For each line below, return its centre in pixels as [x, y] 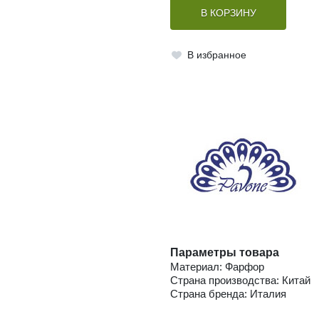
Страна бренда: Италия [228, 294]
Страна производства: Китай [240, 281]
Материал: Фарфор [217, 267]
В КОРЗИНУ [228, 14]
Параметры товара [225, 253]
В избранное [216, 55]
